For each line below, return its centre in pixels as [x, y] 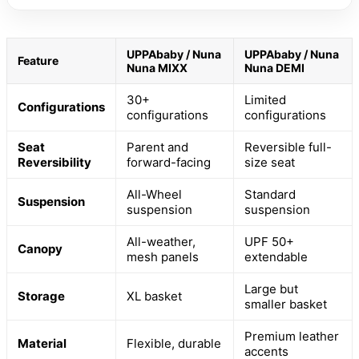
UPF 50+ [269, 241]
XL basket [154, 296]
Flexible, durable [174, 343]
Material [42, 343]
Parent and [157, 147]
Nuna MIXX [157, 67]
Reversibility [54, 162]
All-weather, [161, 241]
